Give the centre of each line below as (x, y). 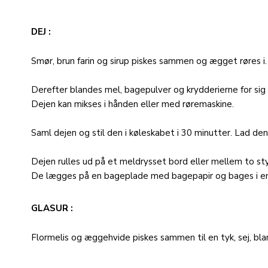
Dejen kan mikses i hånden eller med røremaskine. (133, 104)
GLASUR (51, 208)
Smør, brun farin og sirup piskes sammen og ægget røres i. (149, 61)
